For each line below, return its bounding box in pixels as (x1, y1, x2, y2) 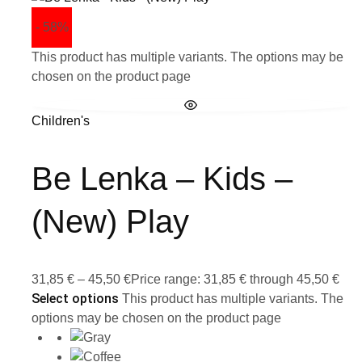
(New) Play (32, 203, 189, 239)
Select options (32, 291, 119, 307)
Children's (32, 113, 90, 128)
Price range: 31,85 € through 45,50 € (131, 272, 339, 287)
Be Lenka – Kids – (32, 160, 293, 196)
